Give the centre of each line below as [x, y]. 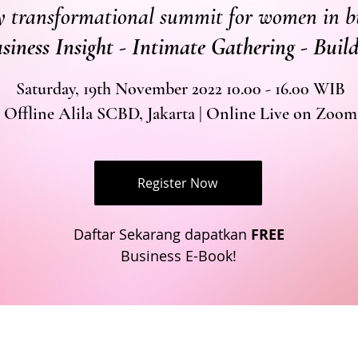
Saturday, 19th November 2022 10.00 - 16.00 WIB [181, 89]
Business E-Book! [179, 256]
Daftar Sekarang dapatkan [162, 234]
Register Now [177, 183]
